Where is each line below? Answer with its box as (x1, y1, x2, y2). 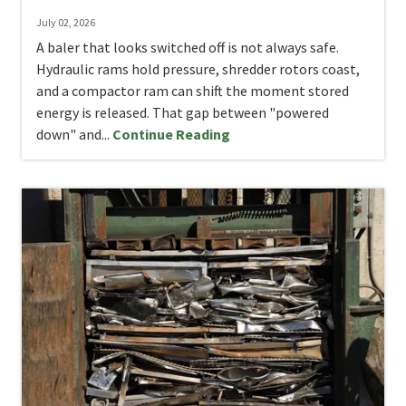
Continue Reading (112, 125, 230, 144)
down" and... (36, 125, 112, 144)
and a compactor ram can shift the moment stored (36, 82, 349, 101)
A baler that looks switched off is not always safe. (36, 38, 339, 57)
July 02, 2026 (36, 15, 95, 30)
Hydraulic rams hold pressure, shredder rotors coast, (36, 60, 360, 79)
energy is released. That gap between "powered (36, 103, 329, 122)
